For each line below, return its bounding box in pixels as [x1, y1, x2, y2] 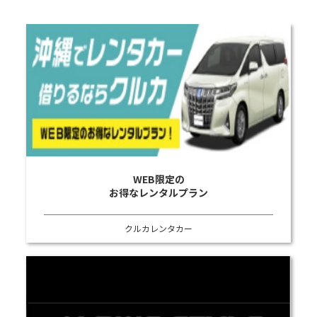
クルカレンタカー [125, 221, 192, 234]
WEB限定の [132, 171, 185, 186]
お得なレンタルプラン [109, 185, 208, 200]
